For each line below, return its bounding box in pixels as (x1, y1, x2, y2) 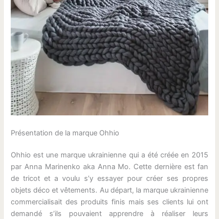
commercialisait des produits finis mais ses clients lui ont (11, 197, 208, 207)
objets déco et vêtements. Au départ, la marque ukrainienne (11, 186, 208, 195)
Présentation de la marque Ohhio (11, 128, 120, 137)
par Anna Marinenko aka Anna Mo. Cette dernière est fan (11, 162, 208, 172)
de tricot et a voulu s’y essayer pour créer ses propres (11, 174, 208, 183)
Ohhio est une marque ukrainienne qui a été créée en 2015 (11, 151, 208, 160)
